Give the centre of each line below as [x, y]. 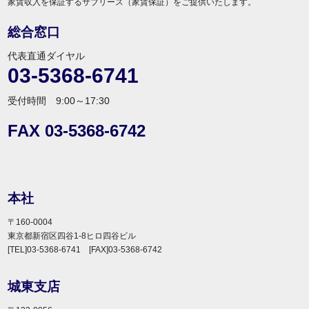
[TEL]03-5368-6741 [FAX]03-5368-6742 [85, 250]
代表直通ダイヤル [47, 56]
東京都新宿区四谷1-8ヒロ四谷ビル [72, 236]
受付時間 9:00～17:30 [59, 101]
